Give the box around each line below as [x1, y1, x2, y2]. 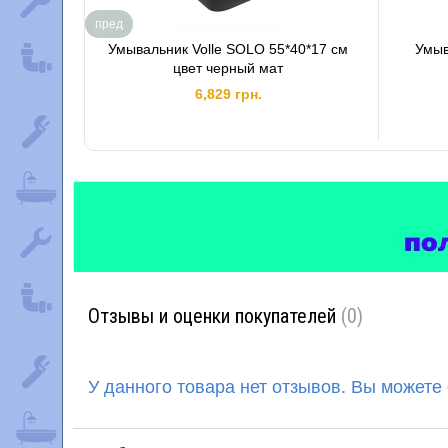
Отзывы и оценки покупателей [88, 304, 341, 328]
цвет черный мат [173, 60, 284, 76]
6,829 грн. [194, 86, 262, 102]
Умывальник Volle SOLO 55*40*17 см [108, 41, 349, 57]
